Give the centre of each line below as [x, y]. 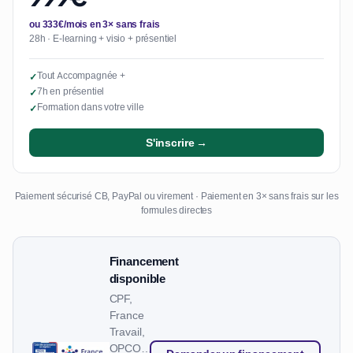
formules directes [176, 211]
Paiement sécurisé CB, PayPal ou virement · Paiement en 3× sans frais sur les [176, 197]
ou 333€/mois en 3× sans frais [95, 25]
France [126, 315]
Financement [144, 262]
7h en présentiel [71, 92]
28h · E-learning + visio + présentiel [103, 39]
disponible [137, 279]
